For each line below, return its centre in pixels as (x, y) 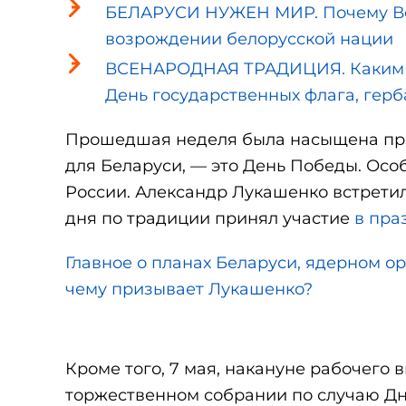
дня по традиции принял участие (210, 218)
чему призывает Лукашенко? (189, 289)
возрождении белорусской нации (249, 39)
